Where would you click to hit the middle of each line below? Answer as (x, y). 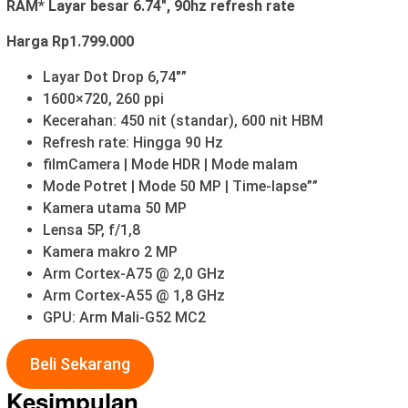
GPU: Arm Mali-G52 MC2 (124, 317)
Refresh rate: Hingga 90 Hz (133, 142)
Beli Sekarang (80, 364)
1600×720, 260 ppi (103, 98)
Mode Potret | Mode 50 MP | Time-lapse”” (180, 186)
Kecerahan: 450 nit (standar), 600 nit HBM (183, 120)
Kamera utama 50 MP (115, 208)
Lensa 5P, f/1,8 (92, 229)
